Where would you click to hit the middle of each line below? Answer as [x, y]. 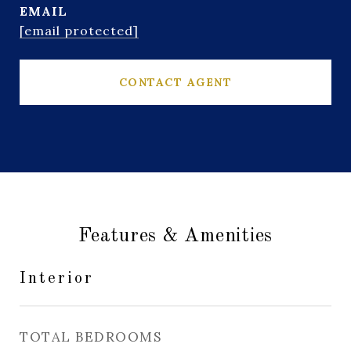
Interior [57, 279]
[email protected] [79, 31]
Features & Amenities [175, 236]
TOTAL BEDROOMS [90, 337]
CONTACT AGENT [175, 82]
